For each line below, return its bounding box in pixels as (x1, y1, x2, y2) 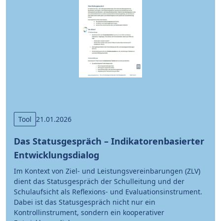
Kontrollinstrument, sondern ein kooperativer (14, 207, 164, 217)
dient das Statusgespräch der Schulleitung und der (14, 176, 184, 186)
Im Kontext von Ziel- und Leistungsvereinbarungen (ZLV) (14, 166, 200, 176)
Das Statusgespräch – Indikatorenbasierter (14, 135, 204, 147)
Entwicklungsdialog (14, 148, 99, 161)
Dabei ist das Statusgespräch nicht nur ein (14, 197, 155, 207)
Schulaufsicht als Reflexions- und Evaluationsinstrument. (14, 186, 202, 196)
